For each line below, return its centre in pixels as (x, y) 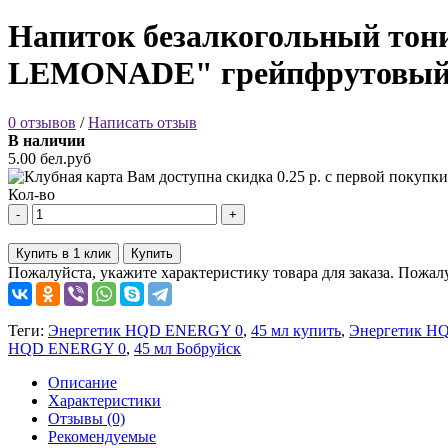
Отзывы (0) (86, 418)
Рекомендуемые (102, 436)
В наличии (46, 140)
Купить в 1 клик (63, 253)
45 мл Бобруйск (187, 348)
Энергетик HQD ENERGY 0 (145, 330)
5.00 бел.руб (49, 158)
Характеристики (104, 400)
